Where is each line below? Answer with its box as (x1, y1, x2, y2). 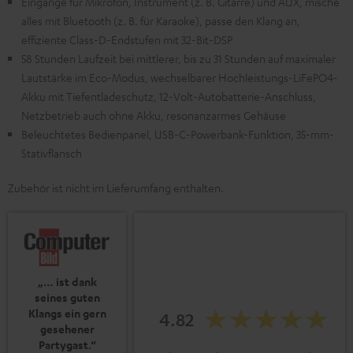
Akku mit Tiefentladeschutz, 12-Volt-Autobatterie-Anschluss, (21, 89, 316, 104)
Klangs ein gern (28, 306, 106, 321)
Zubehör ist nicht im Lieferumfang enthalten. (8, 180, 224, 195)
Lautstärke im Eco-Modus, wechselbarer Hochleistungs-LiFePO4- (21, 70, 338, 85)
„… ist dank (37, 274, 97, 290)
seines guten (34, 290, 100, 306)
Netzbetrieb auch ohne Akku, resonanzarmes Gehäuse (21, 108, 286, 123)
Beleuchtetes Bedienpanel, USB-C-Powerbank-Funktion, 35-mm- (21, 127, 334, 142)
